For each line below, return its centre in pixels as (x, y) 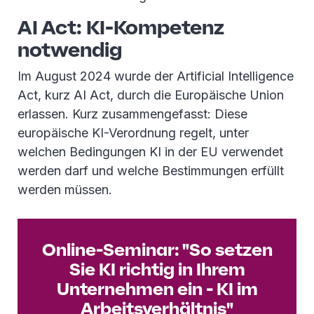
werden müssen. (65, 190)
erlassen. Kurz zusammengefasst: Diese (132, 114)
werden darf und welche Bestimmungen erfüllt (151, 171)
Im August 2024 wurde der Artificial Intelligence (156, 76)
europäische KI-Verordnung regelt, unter (133, 133)
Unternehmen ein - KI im (157, 289)
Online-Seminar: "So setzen (157, 250)
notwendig (70, 49)
